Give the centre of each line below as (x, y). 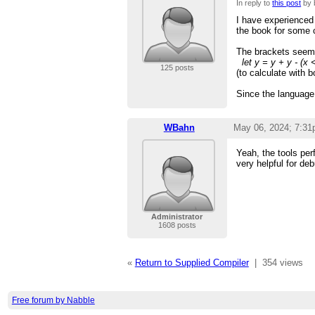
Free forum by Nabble (53, 300)
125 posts (177, 68)
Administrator (177, 217)
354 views (282, 263)
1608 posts (177, 225)
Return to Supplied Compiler (192, 263)
